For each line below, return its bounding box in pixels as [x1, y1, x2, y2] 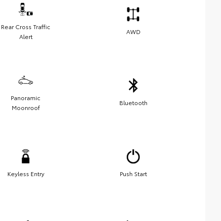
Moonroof [11, 103, 40, 112]
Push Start [119, 169, 147, 178]
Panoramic [11, 93, 40, 102]
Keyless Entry [7, 169, 44, 178]
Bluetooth [119, 98, 147, 107]
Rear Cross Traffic [1, 22, 50, 31]
